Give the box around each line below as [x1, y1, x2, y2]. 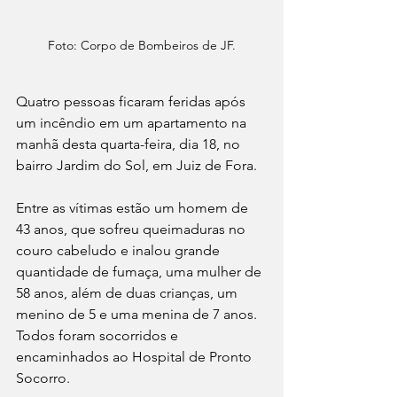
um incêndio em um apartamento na [16, 113, 250, 131]
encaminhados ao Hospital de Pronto [16, 347, 255, 365]
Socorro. [16, 369, 70, 386]
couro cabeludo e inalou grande [16, 241, 223, 259]
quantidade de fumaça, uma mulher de [16, 262, 265, 280]
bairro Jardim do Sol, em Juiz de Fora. [16, 156, 261, 174]
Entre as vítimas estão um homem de [16, 198, 252, 216]
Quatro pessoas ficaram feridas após [16, 92, 249, 110]
